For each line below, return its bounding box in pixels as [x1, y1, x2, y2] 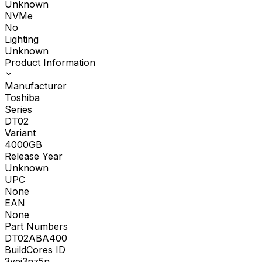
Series [5, 104, 32, 116]
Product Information [5, 57, 95, 69]
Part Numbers [5, 220, 68, 233]
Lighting [5, 33, 39, 46]
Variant [5, 127, 36, 139]
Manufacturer [5, 80, 67, 92]
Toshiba [5, 92, 40, 104]
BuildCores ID [5, 244, 65, 256]
